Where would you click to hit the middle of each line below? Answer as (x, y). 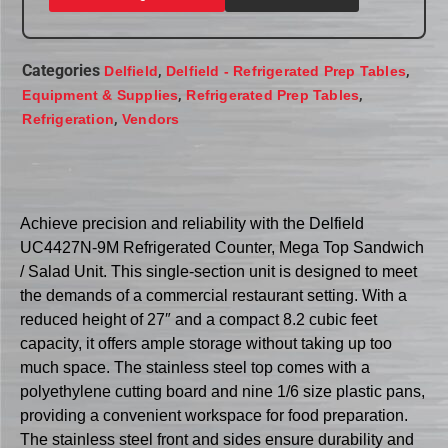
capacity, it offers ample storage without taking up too (206, 343)
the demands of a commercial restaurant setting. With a (213, 295)
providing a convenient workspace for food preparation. (214, 415)
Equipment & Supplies (100, 95)
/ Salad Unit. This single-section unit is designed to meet (218, 271)
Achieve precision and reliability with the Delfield (192, 223)
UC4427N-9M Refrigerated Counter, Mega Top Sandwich (222, 247)
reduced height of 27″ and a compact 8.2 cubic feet (198, 319)
